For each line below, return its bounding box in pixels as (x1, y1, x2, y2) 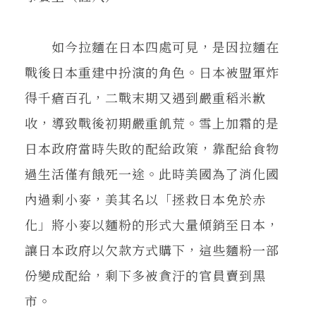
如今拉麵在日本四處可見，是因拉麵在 (25, 37, 279, 56)
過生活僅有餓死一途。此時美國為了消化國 (25, 164, 279, 183)
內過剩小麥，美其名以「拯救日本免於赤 (25, 189, 266, 208)
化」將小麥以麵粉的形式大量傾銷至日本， (25, 214, 279, 233)
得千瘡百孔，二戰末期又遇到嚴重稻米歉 (25, 87, 266, 107)
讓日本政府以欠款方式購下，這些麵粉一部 (25, 240, 279, 259)
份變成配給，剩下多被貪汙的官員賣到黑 (25, 265, 266, 284)
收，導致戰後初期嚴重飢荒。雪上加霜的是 (25, 113, 279, 132)
